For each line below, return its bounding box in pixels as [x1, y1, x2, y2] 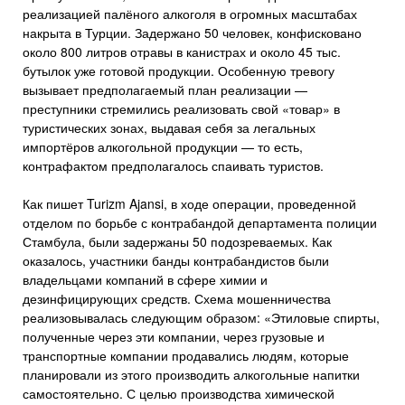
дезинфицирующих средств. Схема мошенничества [23, 289, 331, 307]
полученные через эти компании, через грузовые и [23, 327, 325, 345]
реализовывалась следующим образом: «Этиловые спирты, [23, 308, 380, 326]
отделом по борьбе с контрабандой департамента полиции [23, 213, 377, 231]
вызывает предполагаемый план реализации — [23, 80, 307, 99]
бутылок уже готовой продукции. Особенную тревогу [23, 61, 334, 80]
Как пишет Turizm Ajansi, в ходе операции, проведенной [23, 194, 356, 212]
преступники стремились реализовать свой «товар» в [23, 99, 340, 118]
